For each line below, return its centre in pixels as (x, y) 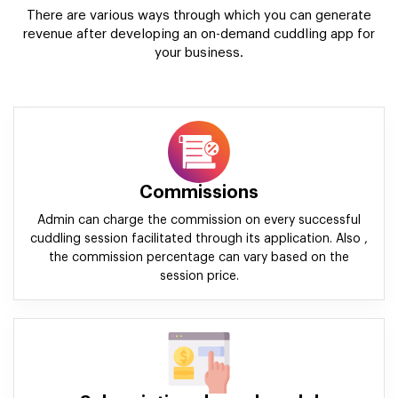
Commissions (199, 193)
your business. (199, 53)
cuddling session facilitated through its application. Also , (199, 239)
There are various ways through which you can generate (199, 16)
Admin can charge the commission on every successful (199, 220)
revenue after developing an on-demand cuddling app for (199, 34)
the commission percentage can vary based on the (199, 258)
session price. (199, 276)
